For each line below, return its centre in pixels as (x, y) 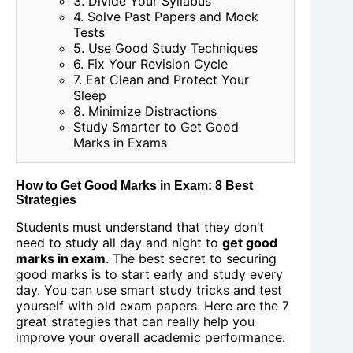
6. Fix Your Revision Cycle (150, 64)
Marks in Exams (120, 143)
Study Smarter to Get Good (156, 127)
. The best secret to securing (191, 259)
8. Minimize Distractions (145, 111)
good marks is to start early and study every (149, 275)
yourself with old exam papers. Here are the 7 (152, 306)
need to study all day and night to (119, 243)
